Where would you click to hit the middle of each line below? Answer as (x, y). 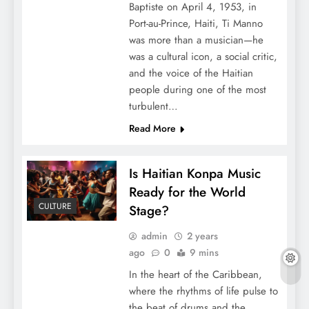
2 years (202, 236)
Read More (152, 129)
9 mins (204, 253)
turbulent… (153, 107)
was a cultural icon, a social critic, (203, 57)
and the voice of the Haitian (191, 73)
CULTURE (55, 206)
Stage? (149, 211)
